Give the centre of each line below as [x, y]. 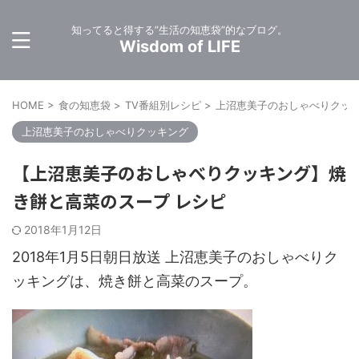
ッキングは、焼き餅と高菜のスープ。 [135, 281]
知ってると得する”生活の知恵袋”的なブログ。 [179, 30]
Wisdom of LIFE [179, 46]
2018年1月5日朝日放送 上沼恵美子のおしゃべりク [175, 257]
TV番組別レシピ [163, 105]
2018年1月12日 [63, 230]
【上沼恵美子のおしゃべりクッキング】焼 [179, 172]
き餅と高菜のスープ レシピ [119, 200]
